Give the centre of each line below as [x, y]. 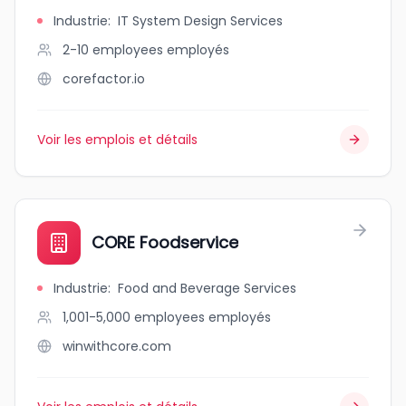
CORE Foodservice [165, 242]
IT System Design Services [200, 21]
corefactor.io [104, 79]
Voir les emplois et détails [117, 140]
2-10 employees [113, 50]
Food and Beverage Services [207, 288]
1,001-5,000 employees [134, 317]
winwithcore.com [117, 346]
